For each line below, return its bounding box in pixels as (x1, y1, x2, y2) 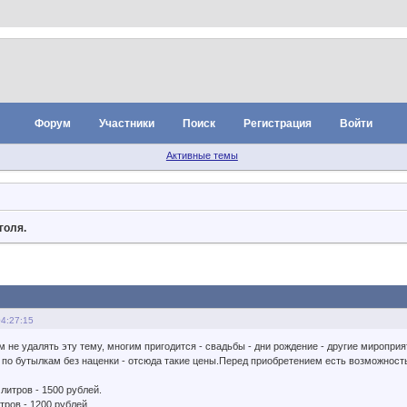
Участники (98, 117, 154, 130)
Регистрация (243, 117, 313, 130)
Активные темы (165, 150, 238, 161)
